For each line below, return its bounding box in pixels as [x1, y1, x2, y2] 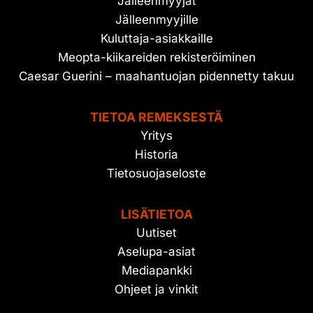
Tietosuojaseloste [107, 166, 206, 181]
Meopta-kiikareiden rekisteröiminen [57, 50, 256, 65]
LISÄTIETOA [120, 207, 193, 222]
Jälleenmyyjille [115, 13, 198, 27]
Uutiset [136, 226, 177, 240]
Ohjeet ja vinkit [115, 282, 198, 297]
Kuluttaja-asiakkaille [100, 31, 213, 46]
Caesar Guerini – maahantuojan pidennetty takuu [19, 69, 294, 84]
